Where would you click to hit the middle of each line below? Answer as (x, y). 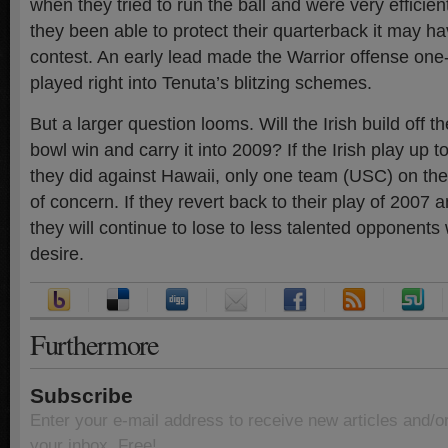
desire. (57, 254)
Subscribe (81, 395)
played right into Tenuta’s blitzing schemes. (201, 83)
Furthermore (94, 344)
